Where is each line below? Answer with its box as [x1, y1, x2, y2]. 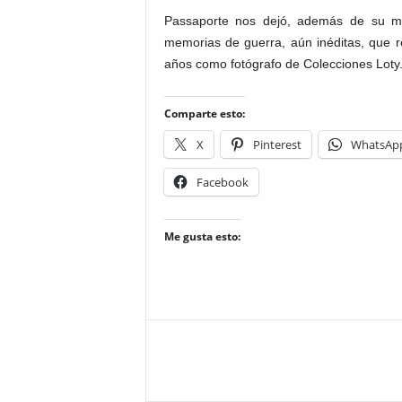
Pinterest [252, 136, 301, 153]
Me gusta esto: [163, 229, 240, 244]
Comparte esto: [163, 106, 245, 121]
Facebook [196, 174, 249, 190]
